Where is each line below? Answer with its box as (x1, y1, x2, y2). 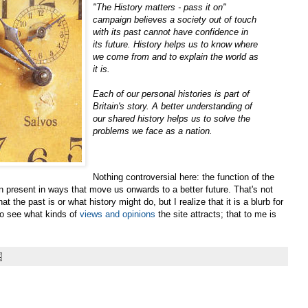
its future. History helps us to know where (93, 38, 258, 49)
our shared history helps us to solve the (93, 113, 250, 124)
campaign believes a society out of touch (93, 14, 256, 25)
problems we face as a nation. (93, 125, 212, 136)
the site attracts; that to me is (155, 209, 276, 220)
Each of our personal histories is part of (93, 88, 250, 99)
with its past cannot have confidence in (93, 26, 248, 37)
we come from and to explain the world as (93, 51, 258, 62)
